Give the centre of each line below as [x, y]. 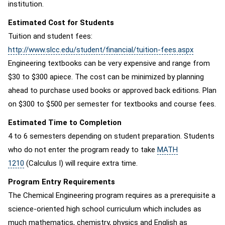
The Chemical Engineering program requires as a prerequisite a [112, 195]
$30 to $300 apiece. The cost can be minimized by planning [106, 77]
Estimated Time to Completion [65, 123]
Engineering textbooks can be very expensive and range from [109, 63]
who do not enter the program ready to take [83, 150]
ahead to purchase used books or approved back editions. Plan [112, 90]
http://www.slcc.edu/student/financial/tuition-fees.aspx [101, 50]
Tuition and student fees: [50, 36]
